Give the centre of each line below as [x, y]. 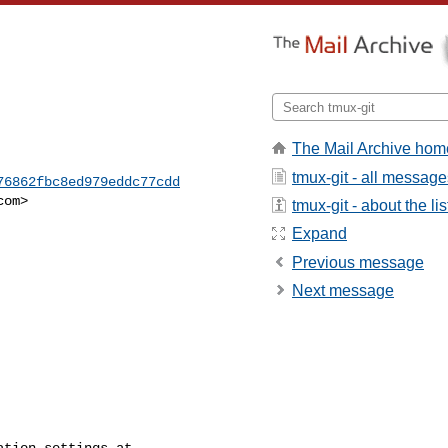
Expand [319, 234]
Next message [343, 291]
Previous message [358, 262]
